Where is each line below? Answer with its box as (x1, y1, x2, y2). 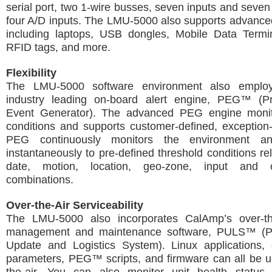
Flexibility (6, 67, 56, 79)
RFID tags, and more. (6, 41, 110, 53)
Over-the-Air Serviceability (6, 199, 143, 211)
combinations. (6, 174, 73, 186)
